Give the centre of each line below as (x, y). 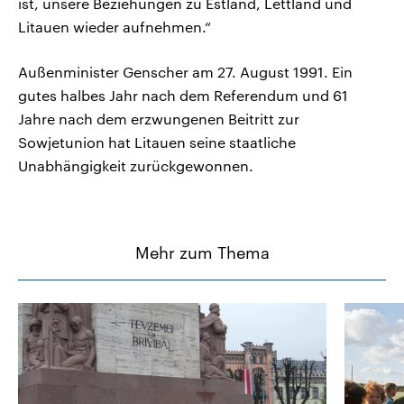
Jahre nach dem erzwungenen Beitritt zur (159, 119)
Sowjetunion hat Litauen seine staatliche (157, 142)
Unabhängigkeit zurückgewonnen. (136, 166)
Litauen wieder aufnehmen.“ (115, 27)
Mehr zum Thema (202, 253)
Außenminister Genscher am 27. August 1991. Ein (185, 72)
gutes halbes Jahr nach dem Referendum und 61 (183, 96)
